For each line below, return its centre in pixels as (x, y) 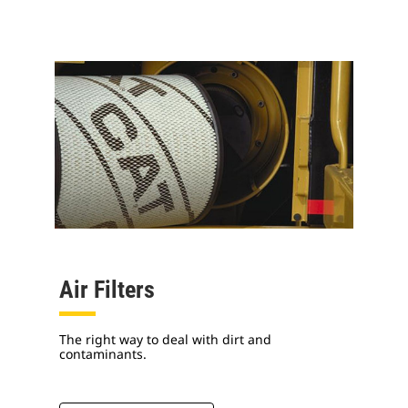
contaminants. (103, 353)
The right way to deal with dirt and (165, 339)
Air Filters (107, 289)
